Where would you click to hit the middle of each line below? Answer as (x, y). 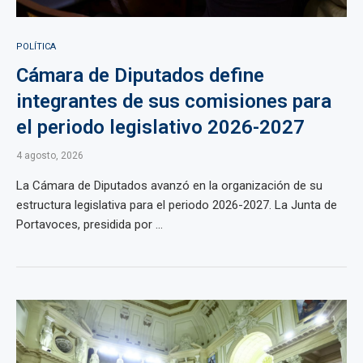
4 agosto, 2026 (50, 156)
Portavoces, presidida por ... (90, 224)
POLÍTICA (36, 47)
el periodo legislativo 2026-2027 (160, 127)
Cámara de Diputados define (140, 75)
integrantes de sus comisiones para (174, 101)
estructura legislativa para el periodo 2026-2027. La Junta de (177, 205)
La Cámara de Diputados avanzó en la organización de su (169, 186)
